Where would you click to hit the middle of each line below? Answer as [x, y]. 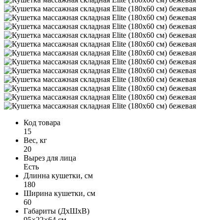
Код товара [42, 122]
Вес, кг [35, 140]
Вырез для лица [50, 158]
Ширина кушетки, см [59, 193]
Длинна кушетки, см [58, 175]
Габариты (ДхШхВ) [56, 211]
